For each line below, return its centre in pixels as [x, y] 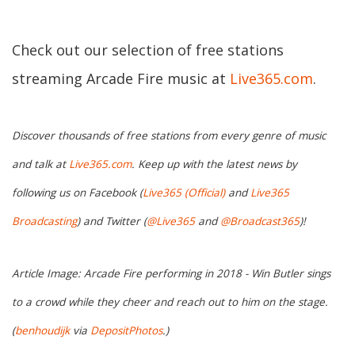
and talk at [40, 164]
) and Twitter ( [112, 221]
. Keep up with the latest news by [214, 164]
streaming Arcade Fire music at [121, 79]
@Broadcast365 [260, 221]
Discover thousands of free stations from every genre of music [169, 135]
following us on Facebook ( [77, 192]
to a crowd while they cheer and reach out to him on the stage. [170, 302]
